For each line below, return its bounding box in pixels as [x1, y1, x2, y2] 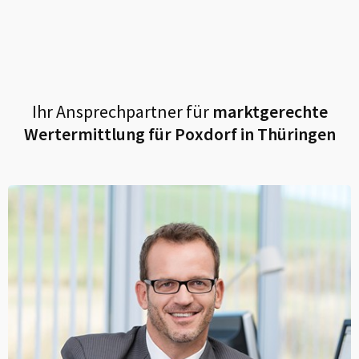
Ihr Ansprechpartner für [31, 100, 209, 123]
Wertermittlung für [23, 123, 175, 145]
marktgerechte [208, 100, 328, 123]
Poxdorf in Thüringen [174, 123, 336, 145]
